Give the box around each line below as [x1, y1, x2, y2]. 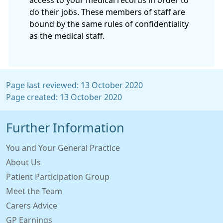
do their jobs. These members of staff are [29, 7, 185, 16]
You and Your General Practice [6, 143, 120, 152]
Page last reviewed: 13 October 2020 [6, 81, 143, 89]
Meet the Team [6, 187, 62, 195]
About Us [6, 158, 41, 166]
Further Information [6, 121, 124, 134]
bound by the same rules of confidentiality [29, 19, 189, 28]
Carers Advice [6, 201, 57, 210]
